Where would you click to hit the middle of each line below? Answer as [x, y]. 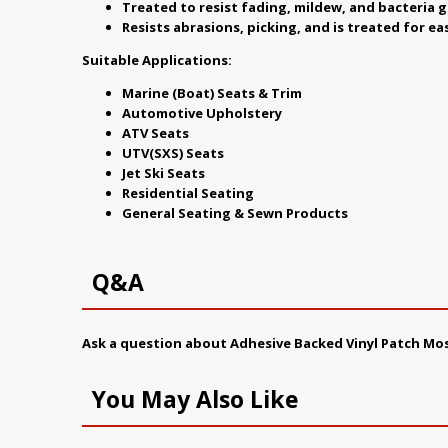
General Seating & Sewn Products [235, 213]
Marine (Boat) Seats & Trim [212, 93]
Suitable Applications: [157, 60]
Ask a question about [156, 343]
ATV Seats [155, 133]
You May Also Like [195, 399]
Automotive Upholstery [202, 113]
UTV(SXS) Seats [173, 153]
